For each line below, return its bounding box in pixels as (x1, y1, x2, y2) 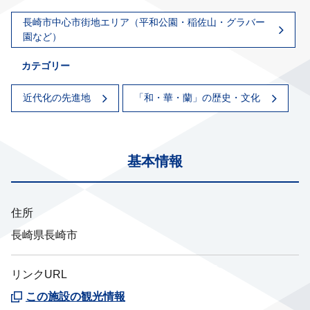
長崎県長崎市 (11, 228, 77, 241)
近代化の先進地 (23, 92, 91, 104)
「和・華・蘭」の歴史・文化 (134, 92, 260, 104)
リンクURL (11, 268, 67, 280)
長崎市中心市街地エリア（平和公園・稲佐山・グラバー (23, 16, 265, 28)
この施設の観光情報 (26, 290, 125, 302)
